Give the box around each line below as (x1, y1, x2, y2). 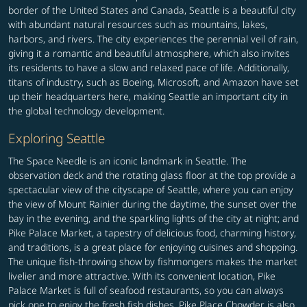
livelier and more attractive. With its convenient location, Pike (8, 269, 275, 283)
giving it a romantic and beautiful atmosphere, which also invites (8, 47, 290, 60)
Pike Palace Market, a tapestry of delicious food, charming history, (8, 226, 296, 240)
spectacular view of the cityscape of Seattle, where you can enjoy (8, 183, 293, 197)
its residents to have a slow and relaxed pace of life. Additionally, (8, 61, 289, 75)
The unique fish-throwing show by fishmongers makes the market (8, 255, 297, 269)
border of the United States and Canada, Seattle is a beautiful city (8, 3, 296, 17)
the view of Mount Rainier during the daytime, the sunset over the (8, 197, 297, 211)
